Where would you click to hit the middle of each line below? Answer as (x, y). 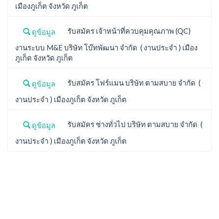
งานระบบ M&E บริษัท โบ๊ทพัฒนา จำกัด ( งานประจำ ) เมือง (106, 47)
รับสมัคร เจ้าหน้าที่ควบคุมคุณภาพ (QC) (127, 31)
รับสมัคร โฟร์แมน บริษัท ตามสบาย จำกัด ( (132, 82)
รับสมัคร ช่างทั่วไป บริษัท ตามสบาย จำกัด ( (133, 124)
